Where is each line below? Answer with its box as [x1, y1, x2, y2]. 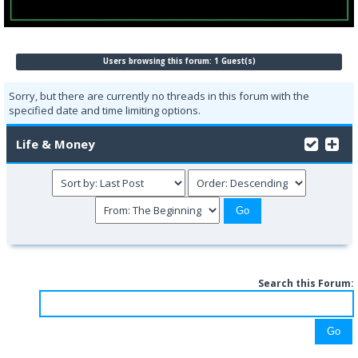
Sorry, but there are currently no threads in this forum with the [9, 89, 309, 103]
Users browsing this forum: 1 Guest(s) [102, 56, 256, 66]
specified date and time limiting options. [9, 103, 201, 117]
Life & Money [15, 136, 95, 152]
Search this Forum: [258, 276, 354, 290]
